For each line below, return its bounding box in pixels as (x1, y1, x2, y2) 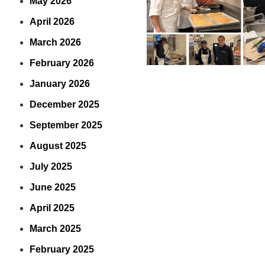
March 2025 (30, 224, 81, 234)
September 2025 (30, 120, 102, 130)
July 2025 (30, 161, 72, 172)
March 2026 (30, 37, 81, 47)
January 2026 (30, 79, 90, 89)
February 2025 (30, 244, 94, 254)
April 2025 (30, 203, 75, 213)
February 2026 (30, 58, 94, 68)
